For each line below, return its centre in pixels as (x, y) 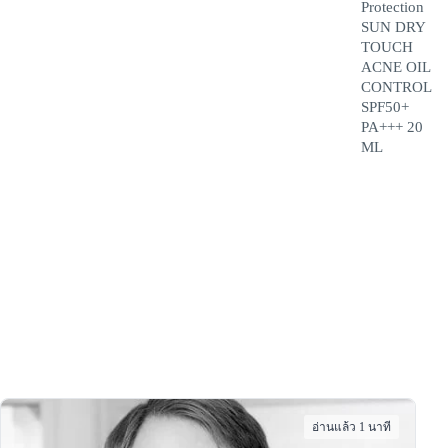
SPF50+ (385, 107)
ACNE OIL (395, 67)
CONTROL (396, 87)
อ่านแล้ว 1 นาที (351, 427)
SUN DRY (393, 27)
